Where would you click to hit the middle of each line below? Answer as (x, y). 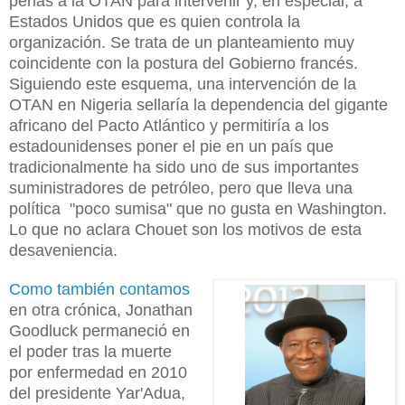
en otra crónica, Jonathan (101, 310)
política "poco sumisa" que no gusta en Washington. (198, 208)
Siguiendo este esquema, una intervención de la (183, 84)
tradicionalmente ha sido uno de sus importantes (184, 167)
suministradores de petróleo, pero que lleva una (181, 188)
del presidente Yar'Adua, (97, 393)
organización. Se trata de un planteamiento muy (182, 42)
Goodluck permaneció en (99, 330)
